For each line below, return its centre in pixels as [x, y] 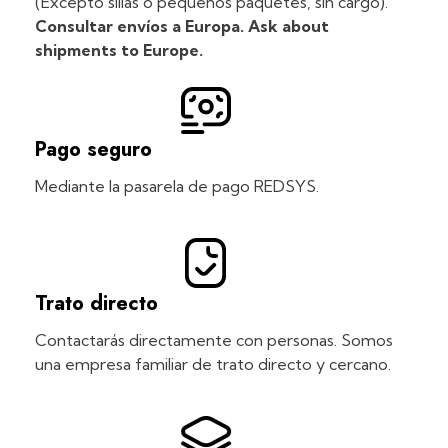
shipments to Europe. [119, 50]
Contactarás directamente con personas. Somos [214, 340]
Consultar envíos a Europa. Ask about [182, 26]
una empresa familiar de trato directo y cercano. [213, 364]
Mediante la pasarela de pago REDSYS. [177, 186]
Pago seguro [93, 150]
